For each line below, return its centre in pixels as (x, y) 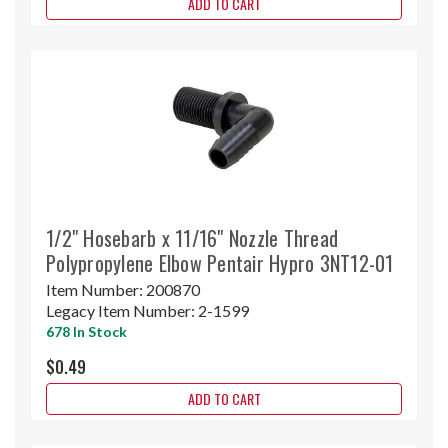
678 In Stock (86, 331)
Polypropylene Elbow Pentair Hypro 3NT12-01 (220, 262)
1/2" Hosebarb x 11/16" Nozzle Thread (192, 237)
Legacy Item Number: (122, 310)
